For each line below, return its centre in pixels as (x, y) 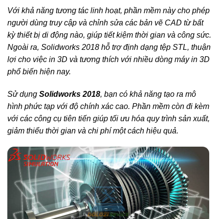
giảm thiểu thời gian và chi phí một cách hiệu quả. (93, 131)
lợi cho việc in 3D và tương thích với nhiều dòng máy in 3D (109, 59)
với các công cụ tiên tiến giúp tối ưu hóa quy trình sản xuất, (109, 118)
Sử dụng (23, 94)
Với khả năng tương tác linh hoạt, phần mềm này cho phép (109, 10)
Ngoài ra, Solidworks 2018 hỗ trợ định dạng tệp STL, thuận (109, 47)
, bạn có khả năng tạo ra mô (148, 94)
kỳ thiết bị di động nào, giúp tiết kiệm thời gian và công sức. (109, 35)
